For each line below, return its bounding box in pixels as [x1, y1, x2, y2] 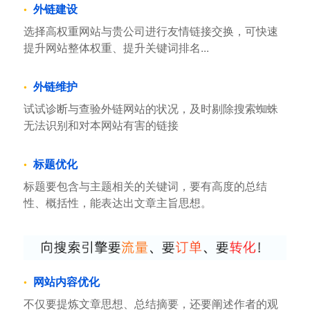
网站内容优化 [33, 273, 100, 289]
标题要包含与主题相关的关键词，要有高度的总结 [23, 178, 267, 194]
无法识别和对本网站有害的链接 [23, 117, 179, 134]
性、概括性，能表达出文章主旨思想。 [23, 194, 212, 211]
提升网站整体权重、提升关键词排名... [23, 39, 209, 56]
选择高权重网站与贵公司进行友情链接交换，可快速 [23, 23, 278, 39]
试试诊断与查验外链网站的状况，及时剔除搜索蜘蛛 [23, 100, 278, 117]
